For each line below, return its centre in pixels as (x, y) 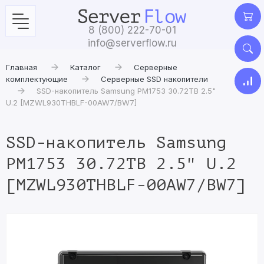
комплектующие (37, 79)
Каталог (85, 67)
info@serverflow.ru (132, 43)
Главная (22, 67)
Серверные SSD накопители (154, 79)
